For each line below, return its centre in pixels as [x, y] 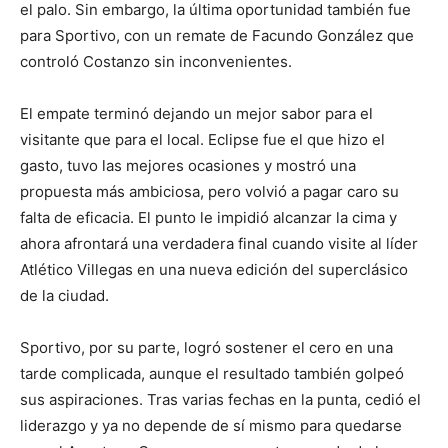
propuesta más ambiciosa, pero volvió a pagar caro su [209, 191]
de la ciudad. [64, 295]
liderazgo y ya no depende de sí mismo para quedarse [211, 425]
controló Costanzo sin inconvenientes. [156, 61]
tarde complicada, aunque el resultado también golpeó [212, 373]
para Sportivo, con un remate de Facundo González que [217, 35]
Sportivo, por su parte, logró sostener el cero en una [206, 347]
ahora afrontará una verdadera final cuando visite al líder [219, 243]
